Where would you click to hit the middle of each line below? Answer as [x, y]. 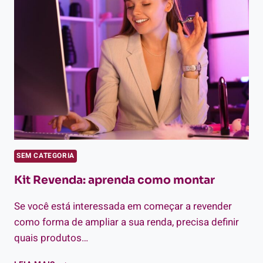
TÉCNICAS [75, 48]
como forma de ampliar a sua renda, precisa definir [127, 222]
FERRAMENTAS [85, 23]
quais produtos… [51, 238]
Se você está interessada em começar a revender [123, 207]
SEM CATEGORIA [45, 156]
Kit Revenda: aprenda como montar [114, 181]
